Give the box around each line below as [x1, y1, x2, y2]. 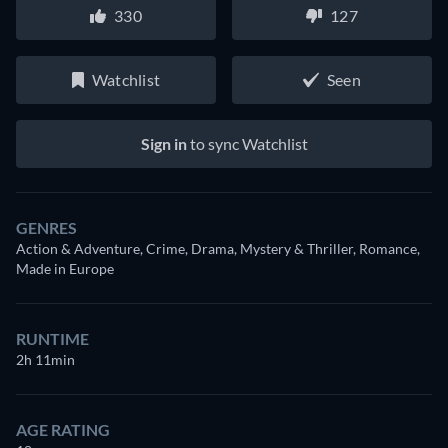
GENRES [16, 218, 77, 237]
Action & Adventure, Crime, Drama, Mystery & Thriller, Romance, [16, 240, 420, 257]
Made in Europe [16, 260, 114, 277]
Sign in [140, 134, 187, 153]
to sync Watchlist [186, 134, 308, 153]
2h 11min [16, 351, 75, 368]
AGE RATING [16, 420, 110, 439]
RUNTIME [16, 329, 89, 348]
